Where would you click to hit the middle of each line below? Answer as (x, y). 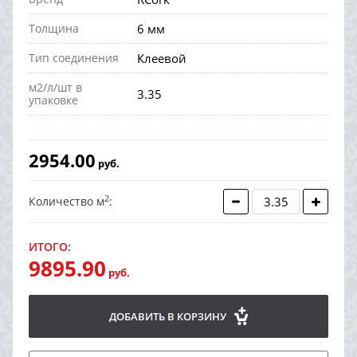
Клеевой (161, 59)
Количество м (67, 202)
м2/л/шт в (55, 88)
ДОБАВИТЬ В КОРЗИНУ (169, 316)
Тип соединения (74, 58)
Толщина (54, 29)
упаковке (53, 100)
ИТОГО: (50, 247)
